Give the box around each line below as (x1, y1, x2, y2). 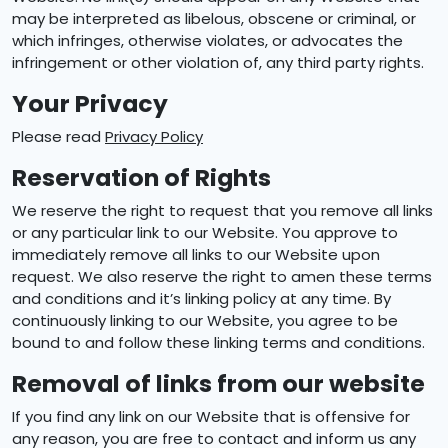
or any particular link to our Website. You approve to (12, 222, 398, 243)
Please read (12, 126, 105, 147)
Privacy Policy (105, 126, 203, 147)
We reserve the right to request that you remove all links (12, 200, 433, 221)
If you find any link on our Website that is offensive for (12, 406, 410, 427)
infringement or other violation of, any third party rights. (12, 52, 424, 73)
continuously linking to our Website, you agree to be (12, 310, 398, 331)
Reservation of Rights (12, 161, 271, 194)
